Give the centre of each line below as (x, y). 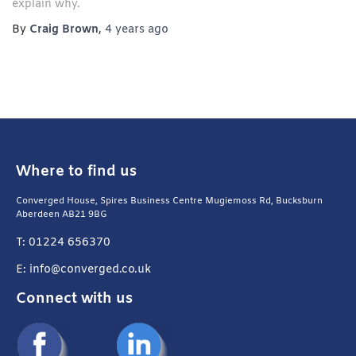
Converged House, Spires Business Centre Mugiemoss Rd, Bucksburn (169, 202)
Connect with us (74, 299)
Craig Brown (64, 30)
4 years (125, 30)
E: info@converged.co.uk (83, 270)
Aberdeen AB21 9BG (62, 215)
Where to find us (76, 172)
